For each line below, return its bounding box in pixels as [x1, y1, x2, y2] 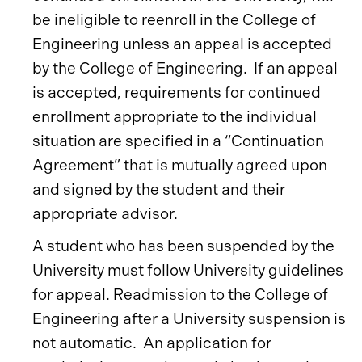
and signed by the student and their [32, 180, 285, 199]
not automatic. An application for [32, 334, 271, 352]
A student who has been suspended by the [32, 237, 335, 255]
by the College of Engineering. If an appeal [32, 59, 338, 78]
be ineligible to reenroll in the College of [32, 11, 316, 29]
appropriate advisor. [32, 204, 178, 223]
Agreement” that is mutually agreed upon [32, 156, 327, 175]
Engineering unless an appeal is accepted [32, 35, 332, 53]
